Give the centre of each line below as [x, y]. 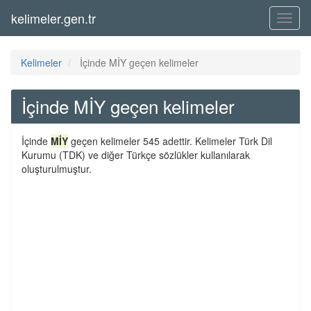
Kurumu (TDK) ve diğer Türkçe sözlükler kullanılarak [136, 155]
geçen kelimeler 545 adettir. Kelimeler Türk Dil [170, 141]
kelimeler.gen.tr [53, 18]
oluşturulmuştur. [57, 169]
